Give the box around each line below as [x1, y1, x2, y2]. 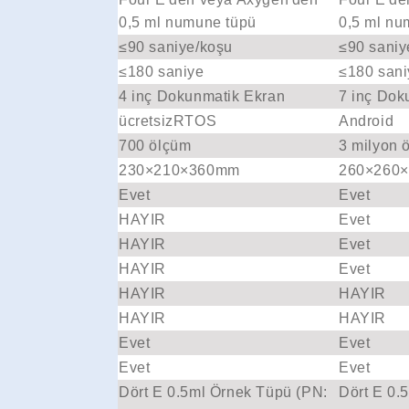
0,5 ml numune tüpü [119, 14, 257, 30]
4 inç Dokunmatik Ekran [119, 89, 286, 105]
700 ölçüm [119, 138, 192, 154]
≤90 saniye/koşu [119, 39, 233, 56]
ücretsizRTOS [119, 113, 217, 130]
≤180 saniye [119, 64, 204, 80]
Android [339, 113, 394, 130]
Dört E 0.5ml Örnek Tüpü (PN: [119, 384, 328, 401]
